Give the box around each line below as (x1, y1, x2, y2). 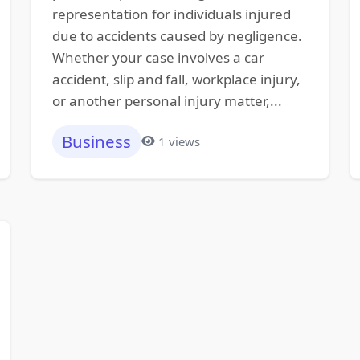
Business (62, 130, 132, 153)
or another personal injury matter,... (51, 91, 282, 110)
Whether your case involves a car (51, 47, 264, 67)
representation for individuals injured (51, 4, 291, 23)
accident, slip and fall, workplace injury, (51, 69, 301, 88)
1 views (158, 133, 201, 149)
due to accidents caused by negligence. (51, 26, 302, 45)
